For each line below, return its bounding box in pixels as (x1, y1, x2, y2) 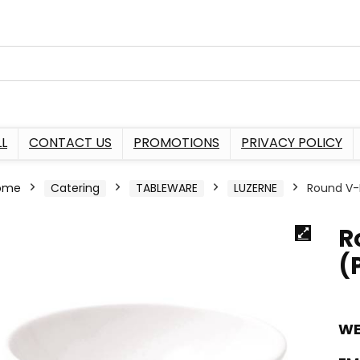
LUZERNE (234, 179, 277, 196)
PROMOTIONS (133, 133, 219, 152)
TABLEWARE (136, 179, 198, 196)
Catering (51, 179, 100, 196)
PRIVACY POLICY (241, 133, 342, 152)
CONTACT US (29, 133, 112, 152)
